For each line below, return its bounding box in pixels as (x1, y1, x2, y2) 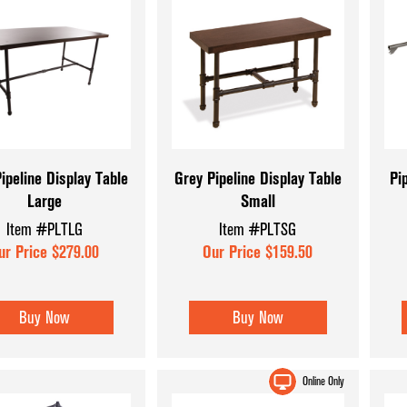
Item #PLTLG (5, 219, 83, 241)
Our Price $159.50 (203, 242, 313, 263)
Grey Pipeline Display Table (174, 167, 342, 189)
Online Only (302, 372, 344, 389)
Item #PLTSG (219, 219, 297, 241)
